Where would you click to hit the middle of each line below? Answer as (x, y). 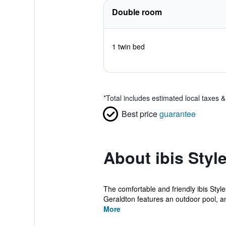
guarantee (177, 114)
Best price (139, 114)
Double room (137, 12)
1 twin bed (128, 46)
